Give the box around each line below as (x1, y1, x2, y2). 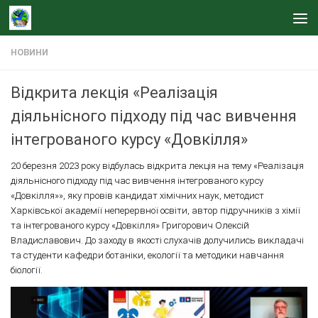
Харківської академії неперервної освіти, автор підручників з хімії (11, 205, 300, 216)
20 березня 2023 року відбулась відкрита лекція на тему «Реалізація (11, 160, 304, 171)
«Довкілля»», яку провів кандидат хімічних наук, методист (11, 190, 264, 201)
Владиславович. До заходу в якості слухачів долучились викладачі (11, 235, 304, 246)
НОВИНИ (11, 48, 48, 57)
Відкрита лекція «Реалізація (11, 84, 218, 102)
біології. (11, 265, 43, 275)
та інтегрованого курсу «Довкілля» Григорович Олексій (11, 220, 249, 231)
